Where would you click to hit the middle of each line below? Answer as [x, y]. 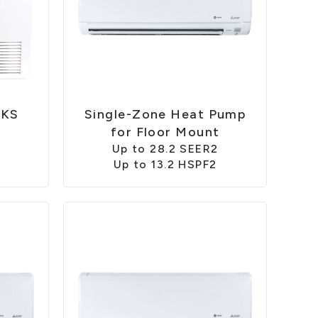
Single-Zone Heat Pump [165, 114]
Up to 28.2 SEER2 [165, 148]
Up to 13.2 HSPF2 [165, 164]
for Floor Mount [165, 132]
